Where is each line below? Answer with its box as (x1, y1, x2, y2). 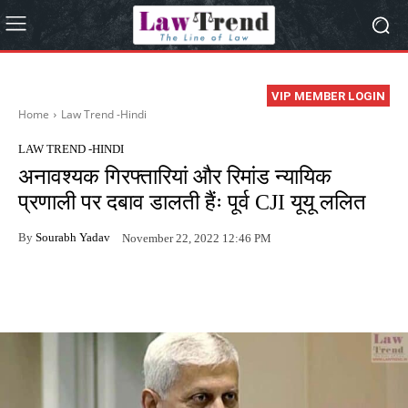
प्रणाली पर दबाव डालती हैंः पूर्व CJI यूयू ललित (18, 190, 366, 215)
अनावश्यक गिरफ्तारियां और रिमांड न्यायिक (18, 165, 331, 189)
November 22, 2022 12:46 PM (122, 230, 271, 245)
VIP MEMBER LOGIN (271, 89, 385, 104)
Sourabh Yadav (36, 229, 110, 244)
